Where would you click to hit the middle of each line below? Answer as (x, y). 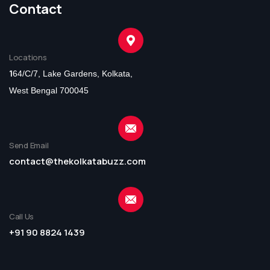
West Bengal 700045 (49, 90)
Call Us (22, 216)
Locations (28, 57)
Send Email (29, 145)
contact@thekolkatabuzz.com (77, 161)
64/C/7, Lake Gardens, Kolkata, (74, 73)
